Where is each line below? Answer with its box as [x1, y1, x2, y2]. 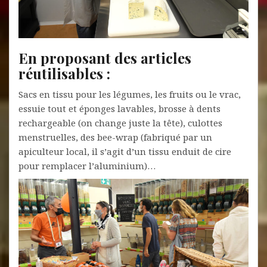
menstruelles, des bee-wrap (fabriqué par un [18, 131, 212, 143]
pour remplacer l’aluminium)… [18, 159, 156, 172]
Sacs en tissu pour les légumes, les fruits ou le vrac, [18, 88, 241, 100]
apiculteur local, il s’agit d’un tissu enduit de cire [18, 145, 231, 157]
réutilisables [18, 63, 107, 83]
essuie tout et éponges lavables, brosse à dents [18, 102, 221, 114]
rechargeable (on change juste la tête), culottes [18, 116, 222, 129]
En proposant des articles [18, 48, 191, 67]
